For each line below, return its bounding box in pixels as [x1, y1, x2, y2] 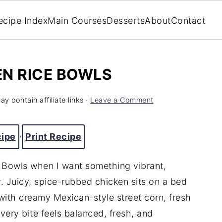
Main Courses [48, 15, 107, 26]
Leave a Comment [90, 96, 154, 104]
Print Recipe [25, 131, 82, 142]
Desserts [107, 15, 145, 26]
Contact [170, 15, 205, 26]
